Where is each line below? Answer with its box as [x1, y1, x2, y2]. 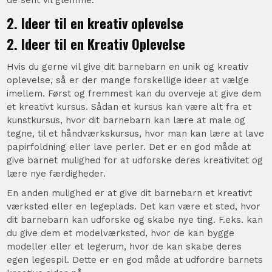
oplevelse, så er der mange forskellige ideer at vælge [7, 74, 250, 86]
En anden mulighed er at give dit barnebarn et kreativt [7, 187, 253, 199]
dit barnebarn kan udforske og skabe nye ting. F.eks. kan [7, 214, 263, 225]
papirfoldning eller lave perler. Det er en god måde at [7, 141, 251, 152]
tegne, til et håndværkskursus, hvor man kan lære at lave [7, 127, 265, 139]
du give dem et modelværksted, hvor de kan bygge [7, 227, 235, 239]
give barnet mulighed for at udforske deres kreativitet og [7, 154, 263, 166]
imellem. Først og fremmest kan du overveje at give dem [7, 87, 262, 99]
